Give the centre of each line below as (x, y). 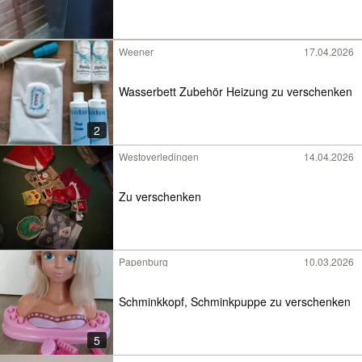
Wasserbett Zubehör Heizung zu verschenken (236, 91)
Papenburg (143, 261)
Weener (136, 51)
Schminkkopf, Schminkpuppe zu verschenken (235, 301)
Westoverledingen (159, 156)
